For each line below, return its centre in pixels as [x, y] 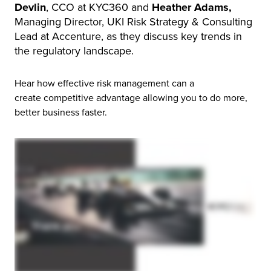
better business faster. [62, 112]
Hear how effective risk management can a [104, 83]
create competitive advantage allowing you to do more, [131, 98]
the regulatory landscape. [76, 51]
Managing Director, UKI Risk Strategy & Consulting [133, 22]
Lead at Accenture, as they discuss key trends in [128, 36]
